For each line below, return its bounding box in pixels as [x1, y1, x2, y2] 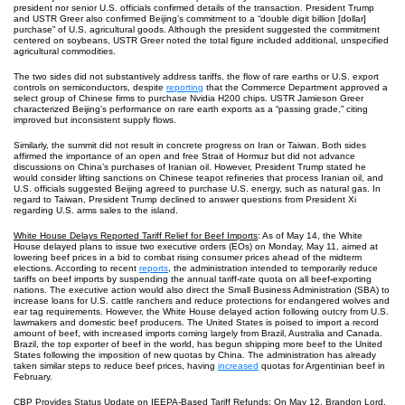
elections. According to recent [14, 263, 139, 273]
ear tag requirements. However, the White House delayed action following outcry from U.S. [14, 306, 389, 316]
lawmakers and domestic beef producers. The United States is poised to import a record [14, 317, 379, 327]
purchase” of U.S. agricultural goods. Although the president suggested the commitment [14, 24, 380, 34]
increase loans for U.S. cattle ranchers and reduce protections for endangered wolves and [14, 296, 390, 306]
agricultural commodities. [14, 46, 116, 56]
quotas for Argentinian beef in [259, 361, 385, 371]
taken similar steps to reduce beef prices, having [14, 361, 218, 371]
